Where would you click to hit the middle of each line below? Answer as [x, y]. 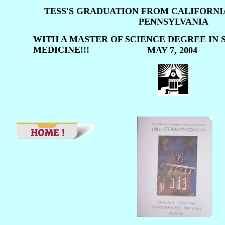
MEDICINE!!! [61, 50]
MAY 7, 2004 [172, 50]
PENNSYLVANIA [173, 22]
